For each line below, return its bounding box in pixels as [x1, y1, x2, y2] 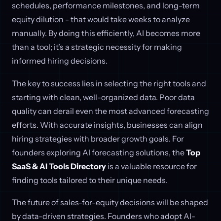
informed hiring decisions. [12, 55, 108, 66]
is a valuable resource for [106, 161, 197, 171]
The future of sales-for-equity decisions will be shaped [12, 197, 208, 208]
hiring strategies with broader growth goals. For [12, 133, 184, 144]
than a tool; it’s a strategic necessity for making [12, 41, 182, 52]
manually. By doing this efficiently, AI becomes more [12, 28, 200, 38]
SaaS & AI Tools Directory [12, 161, 106, 171]
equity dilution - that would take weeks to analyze [12, 14, 190, 24]
